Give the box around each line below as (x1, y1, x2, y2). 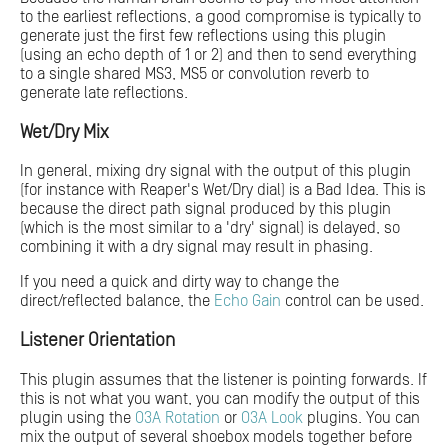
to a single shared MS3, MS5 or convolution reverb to (20, 64, 369, 83)
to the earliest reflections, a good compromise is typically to (20, 7, 421, 26)
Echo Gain (214, 292, 281, 311)
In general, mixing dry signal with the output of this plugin (20, 162, 411, 181)
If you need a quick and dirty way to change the (20, 273, 339, 292)
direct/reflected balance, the (20, 292, 214, 311)
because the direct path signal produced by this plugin (20, 200, 391, 219)
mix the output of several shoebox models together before (20, 427, 412, 446)
